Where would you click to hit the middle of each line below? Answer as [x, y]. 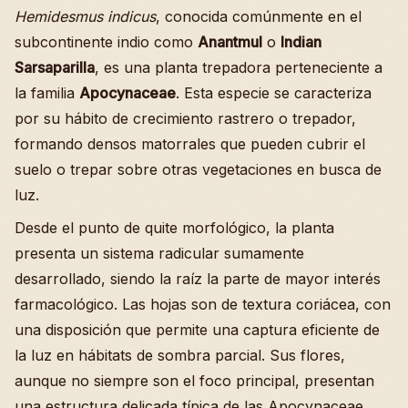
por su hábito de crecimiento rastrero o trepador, [185, 119]
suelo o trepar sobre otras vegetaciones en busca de [198, 170]
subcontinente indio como [106, 42]
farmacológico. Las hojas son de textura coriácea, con [203, 305]
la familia [47, 93]
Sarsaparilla [55, 68]
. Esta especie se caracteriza [274, 93]
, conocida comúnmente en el [259, 17]
